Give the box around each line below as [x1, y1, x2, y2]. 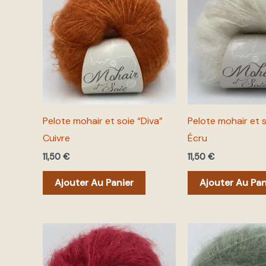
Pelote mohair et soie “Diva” [43, 114, 163, 127]
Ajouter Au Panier [55, 176, 134, 189]
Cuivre [43, 131, 70, 144]
